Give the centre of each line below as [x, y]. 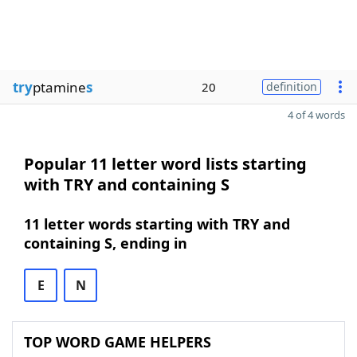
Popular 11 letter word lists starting [165, 164]
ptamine [59, 87]
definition [292, 86]
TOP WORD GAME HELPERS [118, 342]
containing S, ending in [106, 243]
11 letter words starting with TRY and [157, 224]
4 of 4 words [316, 115]
